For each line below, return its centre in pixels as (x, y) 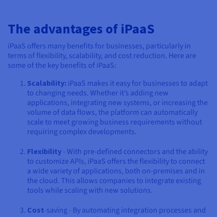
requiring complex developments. (82, 132)
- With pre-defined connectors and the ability (135, 151)
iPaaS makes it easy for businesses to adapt (138, 83)
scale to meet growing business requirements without (115, 122)
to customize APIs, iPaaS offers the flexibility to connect (116, 161)
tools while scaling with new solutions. (90, 190)
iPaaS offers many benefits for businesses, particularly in (99, 46)
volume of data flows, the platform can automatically (112, 112)
